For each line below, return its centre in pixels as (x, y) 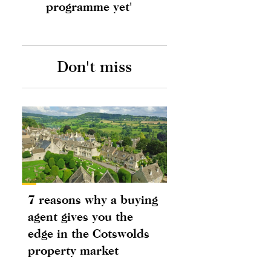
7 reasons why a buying (93, 199)
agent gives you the (80, 216)
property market (73, 250)
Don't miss (94, 67)
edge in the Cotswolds (89, 233)
